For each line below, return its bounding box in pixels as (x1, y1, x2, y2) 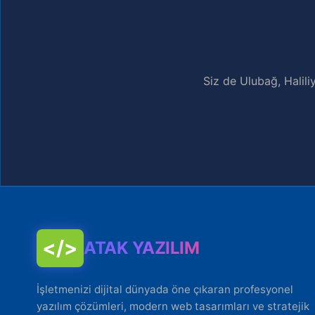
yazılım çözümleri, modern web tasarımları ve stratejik (37, 300, 309, 313)
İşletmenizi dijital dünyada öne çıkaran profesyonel (37, 283, 293, 296)
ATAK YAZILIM (84, 238, 199, 258)
